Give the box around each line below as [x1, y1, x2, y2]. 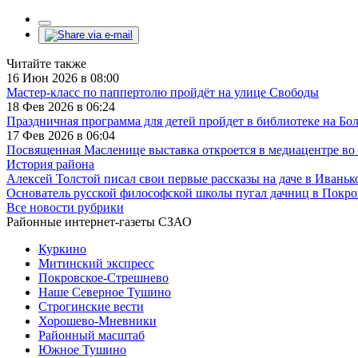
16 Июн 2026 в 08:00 [6, 70, 119, 85]
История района [6, 157, 94, 171]
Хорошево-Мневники [38, 313, 157, 328]
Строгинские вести [38, 299, 144, 313]
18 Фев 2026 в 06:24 [6, 99, 115, 113]
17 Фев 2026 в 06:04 [6, 128, 115, 142]
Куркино [38, 241, 86, 256]
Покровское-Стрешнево [38, 270, 169, 284]
